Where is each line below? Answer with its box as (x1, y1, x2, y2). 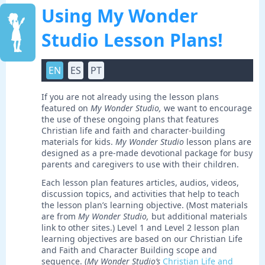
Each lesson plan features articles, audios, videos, (41, 177, 239, 189)
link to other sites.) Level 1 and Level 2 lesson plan (41, 222, 240, 234)
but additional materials (149, 211, 247, 222)
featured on (41, 102, 91, 114)
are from (41, 211, 78, 222)
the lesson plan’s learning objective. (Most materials (41, 199, 248, 211)
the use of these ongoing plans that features (41, 114, 219, 125)
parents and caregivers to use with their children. (41, 159, 239, 170)
